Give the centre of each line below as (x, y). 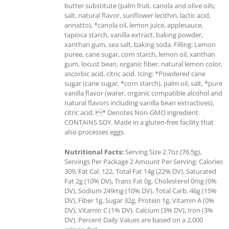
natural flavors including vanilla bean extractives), (139, 102)
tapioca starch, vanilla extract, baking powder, (134, 35)
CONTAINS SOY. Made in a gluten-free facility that (139, 122)
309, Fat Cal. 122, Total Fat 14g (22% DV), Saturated (140, 171)
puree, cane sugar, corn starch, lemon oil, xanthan (140, 54)
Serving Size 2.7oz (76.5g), (163, 152)
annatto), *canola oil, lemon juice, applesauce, (134, 25)
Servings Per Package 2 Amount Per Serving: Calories (144, 161)
